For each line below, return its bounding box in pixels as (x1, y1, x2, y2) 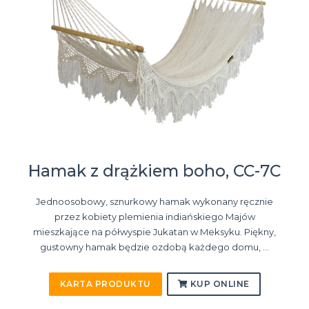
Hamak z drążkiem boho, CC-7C (28, 161, 281, 181)
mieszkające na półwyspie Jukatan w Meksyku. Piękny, (33, 226, 276, 238)
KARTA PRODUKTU (59, 279, 151, 290)
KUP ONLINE (188, 279, 250, 290)
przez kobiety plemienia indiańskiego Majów (54, 211, 255, 223)
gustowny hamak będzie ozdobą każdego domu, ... (40, 241, 269, 253)
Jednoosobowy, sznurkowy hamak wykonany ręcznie (36, 196, 273, 208)
